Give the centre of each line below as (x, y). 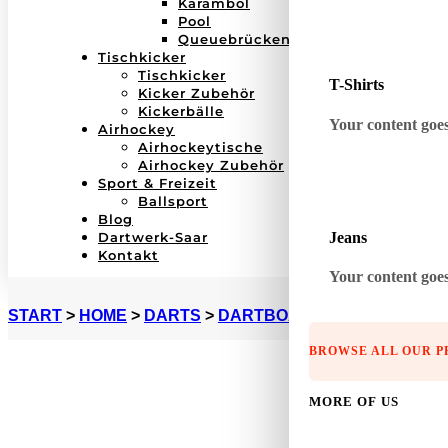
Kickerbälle (181, 111)
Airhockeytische (200, 147)
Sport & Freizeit (157, 183)
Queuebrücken (234, 39)
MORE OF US (354, 402)
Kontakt (128, 255)
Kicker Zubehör (196, 93)
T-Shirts (356, 85)
